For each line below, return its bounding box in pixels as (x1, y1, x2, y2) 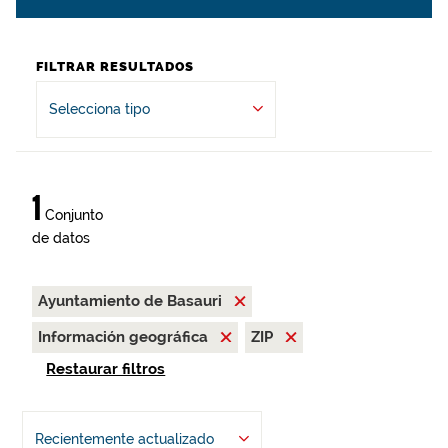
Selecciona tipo (49, 101, 150, 117)
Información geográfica (38, 328, 212, 346)
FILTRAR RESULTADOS (36, 59, 194, 74)
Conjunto (41, 207, 103, 223)
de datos (32, 230, 90, 246)
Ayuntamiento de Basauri (38, 292, 226, 310)
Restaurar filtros (46, 360, 166, 379)
